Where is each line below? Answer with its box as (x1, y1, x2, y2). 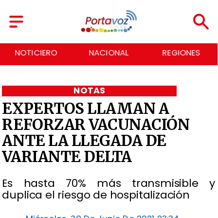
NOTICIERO (15, 47, 57, 59)
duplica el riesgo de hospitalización (2, 187, 190, 202)
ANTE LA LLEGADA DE (2, 131, 166, 150)
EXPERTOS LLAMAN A (2, 99, 169, 118)
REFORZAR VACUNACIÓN (2, 115, 190, 134)
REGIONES (162, 47, 200, 59)
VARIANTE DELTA (2, 147, 132, 166)
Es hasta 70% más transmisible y (2, 175, 215, 191)
